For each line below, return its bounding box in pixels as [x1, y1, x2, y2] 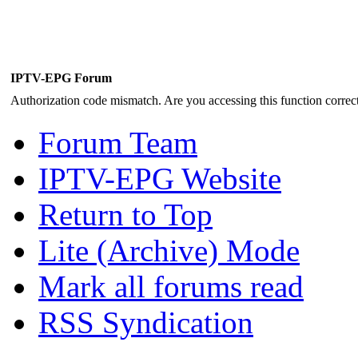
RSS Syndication [38, 304, 253, 340]
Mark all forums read [38, 268, 304, 304]
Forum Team [38, 125, 197, 160]
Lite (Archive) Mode [38, 233, 300, 268]
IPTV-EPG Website [38, 161, 281, 196]
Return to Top [38, 197, 213, 232]
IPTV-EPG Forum [10, 70, 112, 85]
